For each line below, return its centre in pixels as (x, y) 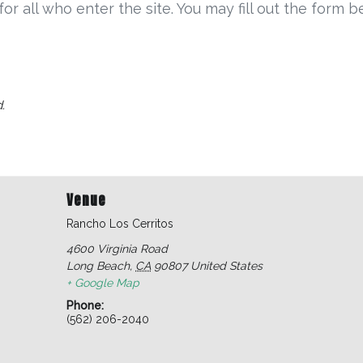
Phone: (85, 305)
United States (227, 265)
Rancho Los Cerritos (120, 223)
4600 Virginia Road (117, 248)
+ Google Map (103, 282)
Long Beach (98, 265)
